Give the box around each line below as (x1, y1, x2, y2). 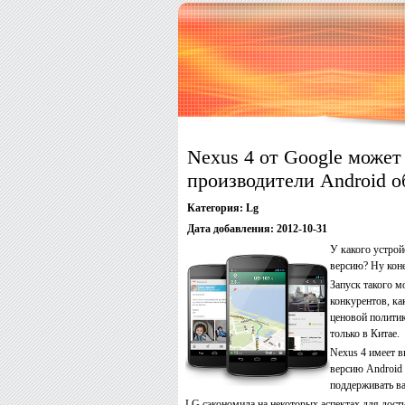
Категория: (187, 202, 243, 214)
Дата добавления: (187, 222, 274, 235)
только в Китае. (330, 327, 400, 340)
